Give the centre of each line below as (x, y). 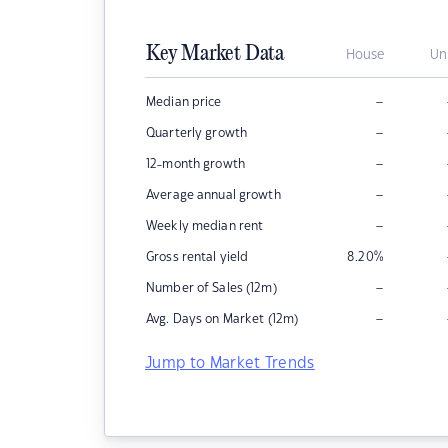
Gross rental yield (197, 257)
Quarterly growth (197, 133)
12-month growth (195, 164)
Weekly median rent (205, 226)
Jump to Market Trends (230, 363)
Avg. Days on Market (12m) (222, 319)
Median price (184, 102)
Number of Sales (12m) (211, 288)
